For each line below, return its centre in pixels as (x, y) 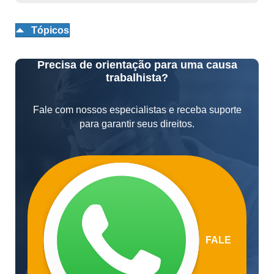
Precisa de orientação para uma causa (137, 65)
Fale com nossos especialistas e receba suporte (137, 110)
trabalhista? (137, 78)
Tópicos (50, 31)
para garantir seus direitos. (137, 124)
